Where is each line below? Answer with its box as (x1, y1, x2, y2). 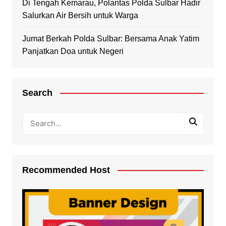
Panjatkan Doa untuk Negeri (22, 46, 124, 55)
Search (22, 87, 52, 98)
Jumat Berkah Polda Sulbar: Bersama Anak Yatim (22, 34, 199, 43)
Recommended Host (22, 164, 110, 175)
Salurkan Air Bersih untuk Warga (22, 11, 138, 20)
